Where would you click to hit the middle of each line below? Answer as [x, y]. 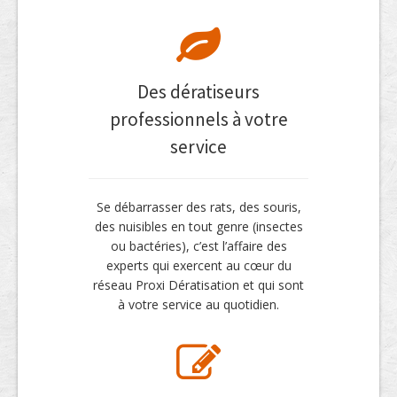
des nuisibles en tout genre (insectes [198, 226]
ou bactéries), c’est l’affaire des [198, 246]
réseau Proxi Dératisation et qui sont [198, 285]
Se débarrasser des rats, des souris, [198, 207]
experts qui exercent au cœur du [198, 265]
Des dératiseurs [198, 92]
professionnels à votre [198, 119]
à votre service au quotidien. [198, 304]
